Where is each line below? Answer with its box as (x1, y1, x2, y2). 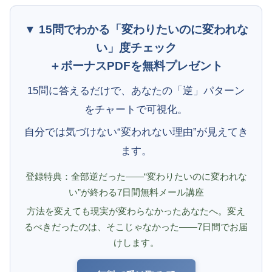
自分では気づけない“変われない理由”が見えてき (24, 126, 248, 137)
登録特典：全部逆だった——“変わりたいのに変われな (25, 171, 247, 182)
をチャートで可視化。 (84, 103, 188, 115)
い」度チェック (95, 41, 177, 54)
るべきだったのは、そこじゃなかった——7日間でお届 (24, 221, 248, 232)
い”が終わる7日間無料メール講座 (68, 186, 204, 197)
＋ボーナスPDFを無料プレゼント (49, 59, 223, 72)
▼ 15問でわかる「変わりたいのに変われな (24, 22, 248, 36)
